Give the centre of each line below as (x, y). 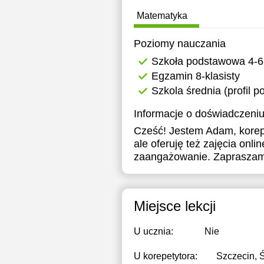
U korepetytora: (166, 256)
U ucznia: (154, 231)
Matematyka (162, 16)
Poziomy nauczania (180, 44)
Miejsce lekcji (175, 206)
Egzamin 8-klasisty (196, 76)
